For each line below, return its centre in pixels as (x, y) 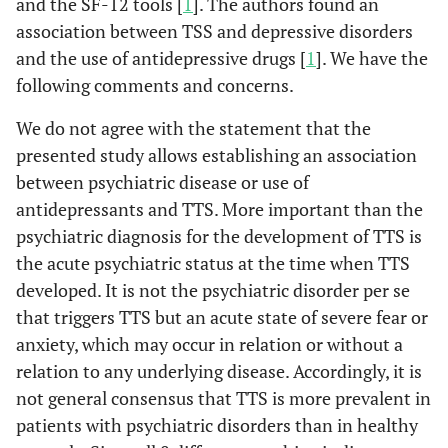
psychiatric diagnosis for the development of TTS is (219, 236)
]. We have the (372, 58)
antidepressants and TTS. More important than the (219, 209)
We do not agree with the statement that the (193, 128)
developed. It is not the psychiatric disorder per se (213, 290)
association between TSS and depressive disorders (214, 31)
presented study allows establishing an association (216, 155)
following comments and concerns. (155, 85)
